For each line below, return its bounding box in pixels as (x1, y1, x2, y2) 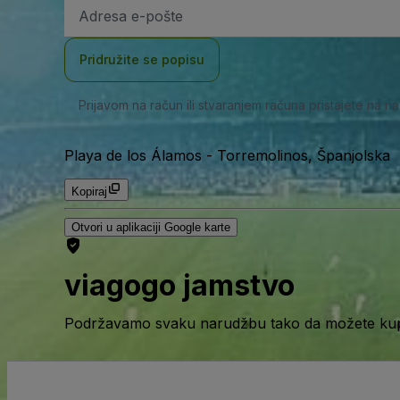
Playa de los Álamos (64, 146, 202, 164)
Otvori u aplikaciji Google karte (71, 221, 230, 234)
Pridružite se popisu (79, 52, 204, 67)
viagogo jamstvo (64, 268, 295, 304)
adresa (78, 26, 115, 39)
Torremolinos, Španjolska (217, 146, 390, 164)
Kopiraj (71, 185, 107, 198)
